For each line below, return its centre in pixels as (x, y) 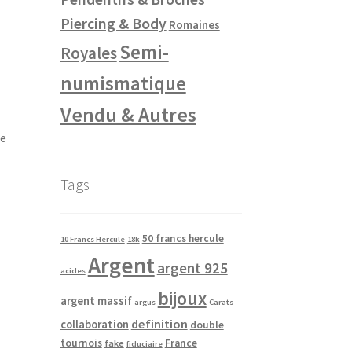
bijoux (182, 298)
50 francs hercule (183, 238)
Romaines (194, 25)
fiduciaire (144, 343)
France (181, 343)
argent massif (96, 301)
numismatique (123, 84)
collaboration (94, 324)
